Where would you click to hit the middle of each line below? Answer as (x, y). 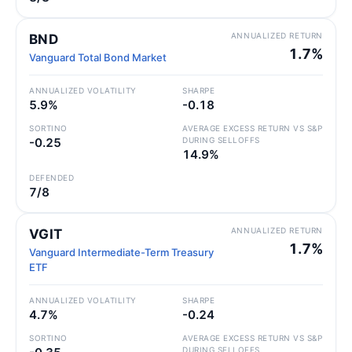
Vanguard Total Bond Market (98, 57)
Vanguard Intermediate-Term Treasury (121, 252)
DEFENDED (51, 178)
